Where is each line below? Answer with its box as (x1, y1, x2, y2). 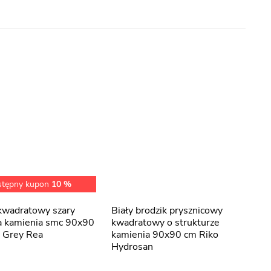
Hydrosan (111, 240, 153, 253)
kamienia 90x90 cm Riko (111, 228, 218, 241)
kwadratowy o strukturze (111, 216, 220, 229)
